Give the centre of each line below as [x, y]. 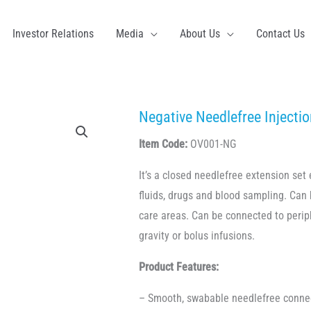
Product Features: [179, 267]
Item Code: [163, 144]
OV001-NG [212, 144]
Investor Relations [53, 34]
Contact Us [280, 34]
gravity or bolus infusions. [197, 236]
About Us [200, 34]
